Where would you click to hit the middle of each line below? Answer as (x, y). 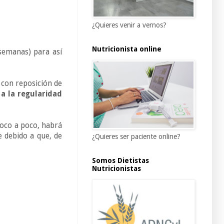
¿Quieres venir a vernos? (129, 25)
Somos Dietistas (120, 160)
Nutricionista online (127, 49)
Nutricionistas (116, 168)
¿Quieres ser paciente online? (136, 136)
